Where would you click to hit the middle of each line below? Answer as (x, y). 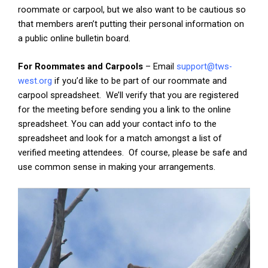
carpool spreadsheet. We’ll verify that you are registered (128, 95)
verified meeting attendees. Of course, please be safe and (133, 153)
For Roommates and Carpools (80, 67)
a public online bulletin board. (77, 38)
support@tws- (204, 67)
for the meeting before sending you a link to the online (124, 110)
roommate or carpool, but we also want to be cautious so (132, 9)
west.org (35, 81)
